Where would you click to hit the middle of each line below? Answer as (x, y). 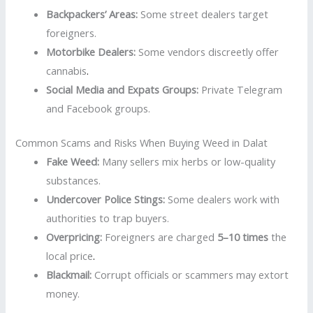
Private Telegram (241, 90)
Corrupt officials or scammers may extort (190, 275)
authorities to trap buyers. (108, 218)
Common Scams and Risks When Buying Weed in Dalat (142, 143)
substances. (74, 180)
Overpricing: (74, 237)
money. (63, 293)
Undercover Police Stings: (106, 199)
